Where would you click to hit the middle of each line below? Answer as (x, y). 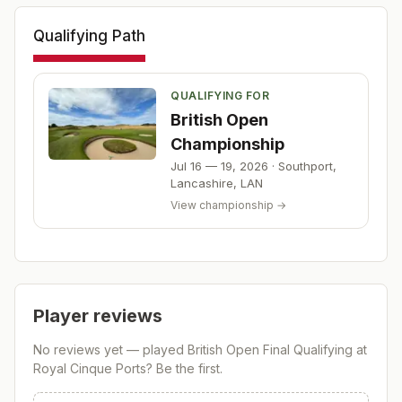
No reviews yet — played (110, 350)
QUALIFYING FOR (220, 96)
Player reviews (98, 316)
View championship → (228, 205)
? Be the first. (184, 368)
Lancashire (202, 183)
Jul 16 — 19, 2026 (219, 166)
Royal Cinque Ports (90, 368)
